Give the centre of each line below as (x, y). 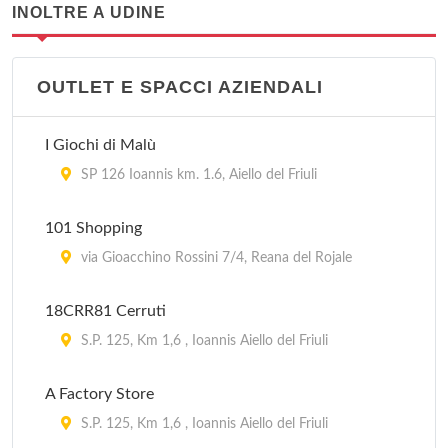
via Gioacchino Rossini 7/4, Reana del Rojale (214, 258)
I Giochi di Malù (100, 145)
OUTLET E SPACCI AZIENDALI (180, 87)
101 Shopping (93, 228)
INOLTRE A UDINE (89, 12)
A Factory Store (99, 394)
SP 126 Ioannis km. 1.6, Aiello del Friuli (197, 175)
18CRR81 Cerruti (105, 311)
